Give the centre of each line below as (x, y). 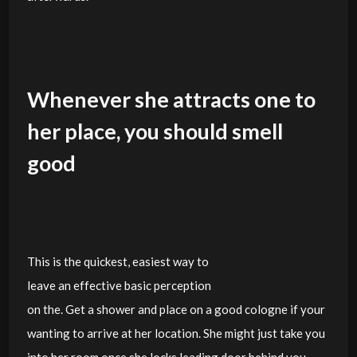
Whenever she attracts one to (171, 99)
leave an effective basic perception (119, 285)
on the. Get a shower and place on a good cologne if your (176, 309)
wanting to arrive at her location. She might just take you (176, 333)
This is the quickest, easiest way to (118, 261)
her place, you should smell (155, 131)
